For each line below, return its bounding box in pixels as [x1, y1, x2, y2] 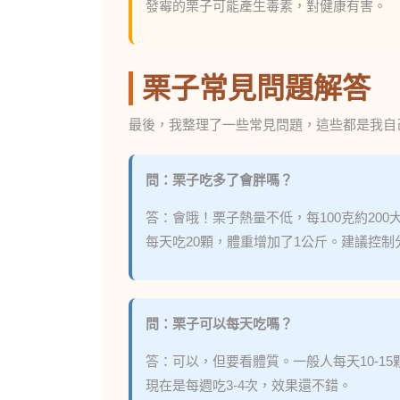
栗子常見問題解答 [142, 72, 371, 104]
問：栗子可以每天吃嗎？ [146, 316, 293, 331]
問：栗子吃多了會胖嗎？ [146, 172, 293, 187]
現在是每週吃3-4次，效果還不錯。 [146, 378, 352, 393]
